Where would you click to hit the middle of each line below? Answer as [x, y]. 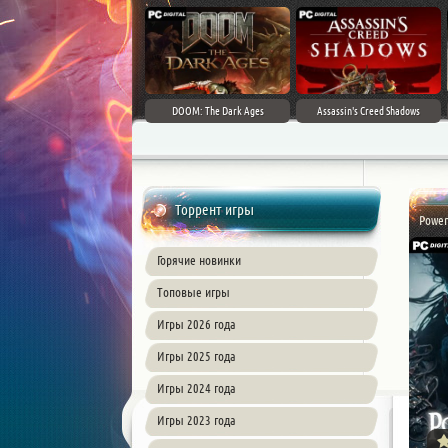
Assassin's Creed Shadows [368, 111]
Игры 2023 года [196, 420]
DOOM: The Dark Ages [217, 111]
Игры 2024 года [196, 388]
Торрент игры [214, 209]
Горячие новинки [199, 260]
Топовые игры [193, 292]
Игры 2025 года [196, 356]
